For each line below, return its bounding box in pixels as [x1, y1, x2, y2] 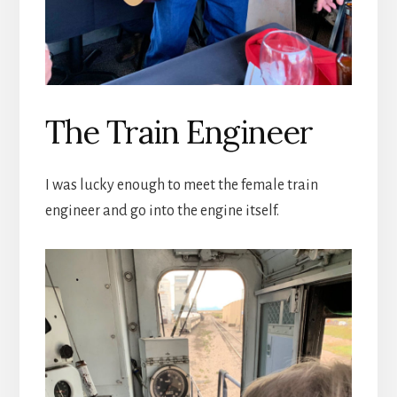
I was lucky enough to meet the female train [44, 176, 318, 193]
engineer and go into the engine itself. [44, 202, 279, 219]
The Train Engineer [44, 111, 313, 152]
